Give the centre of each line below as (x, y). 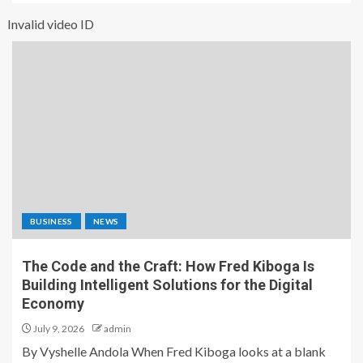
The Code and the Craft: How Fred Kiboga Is (168, 267)
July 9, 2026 (58, 329)
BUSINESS (51, 222)
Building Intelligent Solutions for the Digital (167, 285)
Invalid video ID (51, 24)
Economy (53, 304)
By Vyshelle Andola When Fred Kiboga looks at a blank (174, 352)
